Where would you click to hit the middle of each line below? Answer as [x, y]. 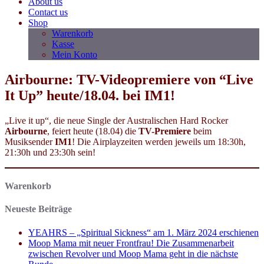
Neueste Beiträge [38, 209]
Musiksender [30, 141]
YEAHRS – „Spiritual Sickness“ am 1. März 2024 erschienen [143, 232]
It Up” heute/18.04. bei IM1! [90, 95]
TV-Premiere [165, 131]
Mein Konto [75, 55]
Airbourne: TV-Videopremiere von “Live [129, 79]
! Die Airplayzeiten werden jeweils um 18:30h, [159, 141]
